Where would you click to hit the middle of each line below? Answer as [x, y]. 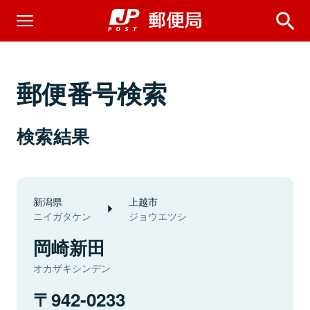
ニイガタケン [62, 216]
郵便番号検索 [92, 93]
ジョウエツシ [158, 216]
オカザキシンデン [72, 268]
